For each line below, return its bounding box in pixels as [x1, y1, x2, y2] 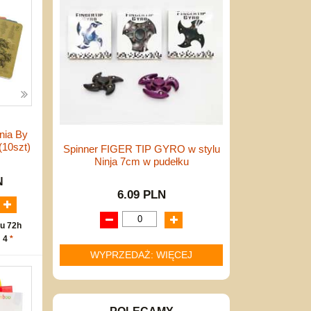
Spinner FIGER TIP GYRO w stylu [62, 142, 220, 155]
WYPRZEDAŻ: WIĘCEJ [90, 249, 192, 260]
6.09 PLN [117, 188, 166, 201]
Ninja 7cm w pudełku [94, 155, 189, 167]
